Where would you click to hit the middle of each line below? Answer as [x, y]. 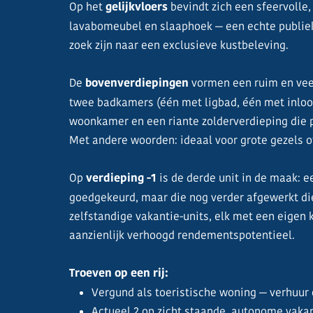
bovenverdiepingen [137, 83]
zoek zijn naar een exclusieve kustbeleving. [179, 45]
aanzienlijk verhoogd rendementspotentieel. [182, 235]
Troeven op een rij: [119, 273]
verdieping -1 [121, 178]
